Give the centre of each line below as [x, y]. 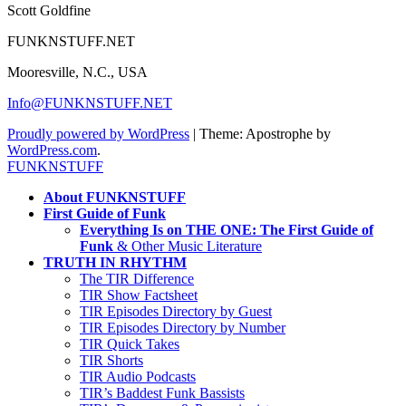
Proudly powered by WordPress [98, 133]
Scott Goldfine [49, 10]
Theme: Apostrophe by [265, 133]
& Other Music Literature [188, 246]
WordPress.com [52, 150]
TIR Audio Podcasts [138, 376]
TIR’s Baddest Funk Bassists [162, 392]
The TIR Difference [137, 278]
